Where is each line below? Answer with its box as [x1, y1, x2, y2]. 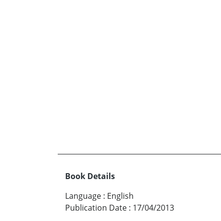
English [107, 190, 134, 202]
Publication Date [65, 202, 127, 214]
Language [65, 190, 101, 202]
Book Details [65, 171, 115, 182]
